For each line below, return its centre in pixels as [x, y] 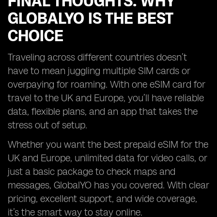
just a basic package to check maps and [92, 171]
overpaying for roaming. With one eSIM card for [107, 84]
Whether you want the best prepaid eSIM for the [108, 144]
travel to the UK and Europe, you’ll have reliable [106, 98]
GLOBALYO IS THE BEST [90, 18]
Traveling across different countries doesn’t [97, 57]
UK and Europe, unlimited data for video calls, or [108, 158]
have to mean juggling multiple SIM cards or [99, 71]
